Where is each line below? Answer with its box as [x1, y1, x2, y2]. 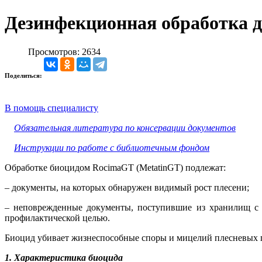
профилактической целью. [5, 212, 110, 223]
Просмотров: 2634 [28, 46, 101, 57]
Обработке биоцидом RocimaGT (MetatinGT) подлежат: [5, 162, 226, 173]
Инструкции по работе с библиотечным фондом [14, 142, 209, 153]
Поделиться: [5, 71, 44, 79]
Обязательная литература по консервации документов [14, 122, 236, 133]
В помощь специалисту [5, 102, 98, 113]
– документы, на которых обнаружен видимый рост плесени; [5, 182, 249, 192]
